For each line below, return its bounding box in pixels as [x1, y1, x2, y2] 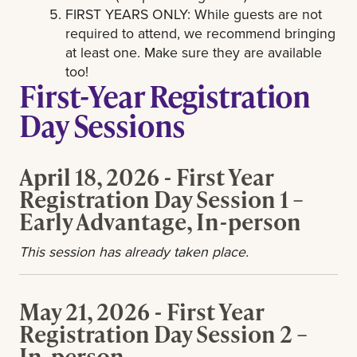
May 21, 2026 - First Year [19, 295, 264, 327]
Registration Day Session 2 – [19, 317, 308, 349]
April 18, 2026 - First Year [19, 160, 273, 192]
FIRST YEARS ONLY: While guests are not [65, 3, 322, 24]
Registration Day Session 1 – [19, 182, 304, 214]
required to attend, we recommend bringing [65, 22, 335, 43]
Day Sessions [19, 104, 185, 146]
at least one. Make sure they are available [65, 41, 322, 62]
